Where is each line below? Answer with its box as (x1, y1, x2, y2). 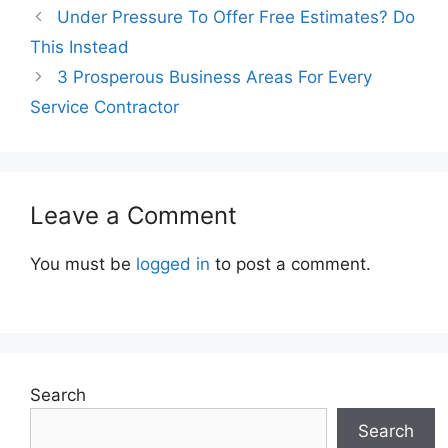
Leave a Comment (30, 201, 237, 231)
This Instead (30, 37, 129, 58)
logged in (136, 254, 210, 275)
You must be (30, 254, 136, 275)
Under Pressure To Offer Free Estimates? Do (57, 7, 416, 28)
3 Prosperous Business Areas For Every (57, 67, 373, 88)
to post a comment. (210, 254, 371, 275)
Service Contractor (30, 97, 179, 118)
